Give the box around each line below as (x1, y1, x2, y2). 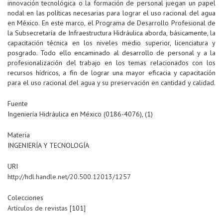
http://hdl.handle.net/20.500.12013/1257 (7, 172, 131, 182)
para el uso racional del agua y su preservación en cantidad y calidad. (7, 78, 216, 88)
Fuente (7, 99, 28, 109)
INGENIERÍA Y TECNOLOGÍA (7, 141, 89, 150)
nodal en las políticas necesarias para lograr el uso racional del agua (7, 8, 216, 18)
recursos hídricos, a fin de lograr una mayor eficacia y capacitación (7, 68, 216, 78)
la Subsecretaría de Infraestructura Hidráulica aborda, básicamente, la (7, 28, 216, 38)
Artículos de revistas (7, 204, 68, 213)
